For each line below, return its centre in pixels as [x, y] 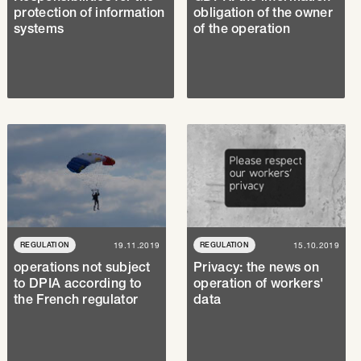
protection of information [89, 12]
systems [39, 29]
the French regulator [76, 299]
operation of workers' [259, 283]
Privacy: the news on [257, 267]
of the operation [242, 29]
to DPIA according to [78, 283]
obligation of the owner [263, 12]
